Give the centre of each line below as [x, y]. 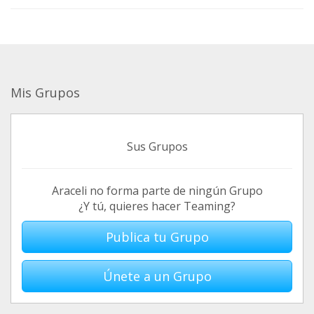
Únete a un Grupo [157, 276]
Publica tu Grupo [157, 237]
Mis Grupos [45, 93]
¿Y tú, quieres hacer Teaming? [157, 206]
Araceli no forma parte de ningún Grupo [157, 191]
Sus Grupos [157, 146]
